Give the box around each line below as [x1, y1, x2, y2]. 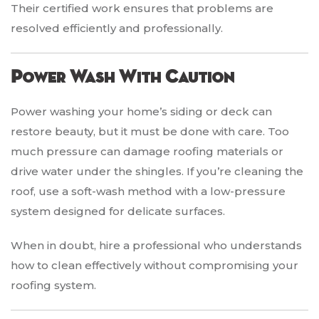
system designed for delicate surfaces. [11, 204, 225, 219]
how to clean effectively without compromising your [11, 258, 298, 273]
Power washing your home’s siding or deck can [11, 105, 272, 119]
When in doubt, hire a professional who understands [11, 239, 302, 253]
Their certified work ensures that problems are [11, 1, 273, 16]
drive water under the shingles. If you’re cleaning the [11, 164, 303, 179]
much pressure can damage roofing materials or [11, 145, 283, 159]
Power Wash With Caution [11, 68, 234, 88]
